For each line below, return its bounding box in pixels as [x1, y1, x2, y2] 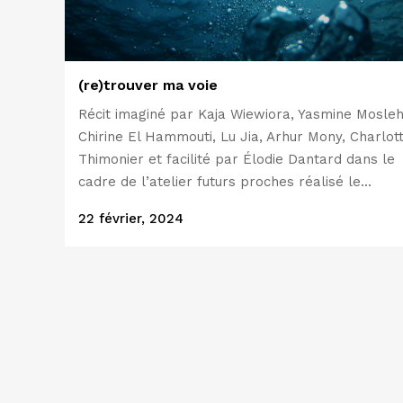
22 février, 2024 [78, 210, 184, 227]
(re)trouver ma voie [78, 76, 218, 94]
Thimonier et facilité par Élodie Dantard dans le [78, 150, 395, 167]
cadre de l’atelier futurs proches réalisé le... [78, 173, 372, 190]
